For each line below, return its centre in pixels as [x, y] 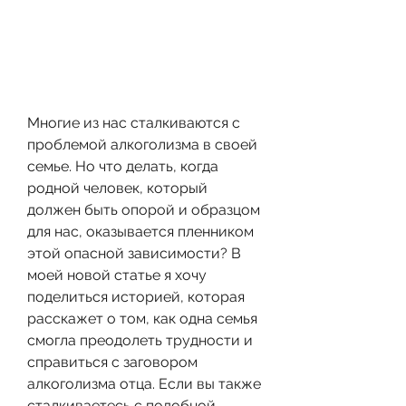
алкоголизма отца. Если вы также [144, 383]
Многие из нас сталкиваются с [134, 122]
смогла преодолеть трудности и [140, 340]
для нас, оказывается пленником [140, 231]
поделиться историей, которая [136, 296]
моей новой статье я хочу [117, 275]
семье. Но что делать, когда [123, 166]
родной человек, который [117, 188]
